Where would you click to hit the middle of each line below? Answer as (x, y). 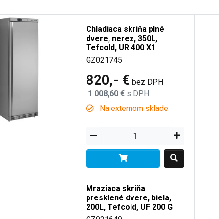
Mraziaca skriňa (116, 188)
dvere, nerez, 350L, (122, 38)
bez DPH (148, 82)
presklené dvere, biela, (129, 198)
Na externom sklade (133, 108)
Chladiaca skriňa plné (125, 29)
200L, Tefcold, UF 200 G (130, 207)
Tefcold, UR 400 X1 (121, 48)
